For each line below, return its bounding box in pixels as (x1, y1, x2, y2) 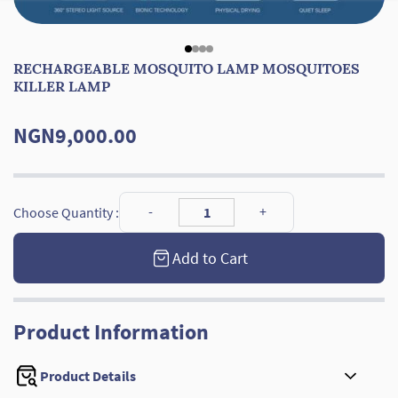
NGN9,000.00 (13, 122, 137, 149)
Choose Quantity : (13, 203, 119, 221)
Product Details (40, 366, 137, 385)
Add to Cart (171, 248, 248, 269)
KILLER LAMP (13, 77, 110, 95)
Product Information (13, 317, 209, 346)
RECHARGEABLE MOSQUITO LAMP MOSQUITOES (13, 60, 360, 77)
